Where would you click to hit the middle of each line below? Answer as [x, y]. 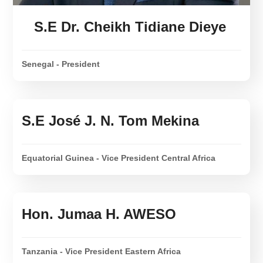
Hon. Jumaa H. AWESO [99, 214]
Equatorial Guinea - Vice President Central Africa [119, 158]
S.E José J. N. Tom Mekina [111, 121]
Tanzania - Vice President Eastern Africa [102, 252]
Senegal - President [61, 64]
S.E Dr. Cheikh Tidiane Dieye [130, 27]
